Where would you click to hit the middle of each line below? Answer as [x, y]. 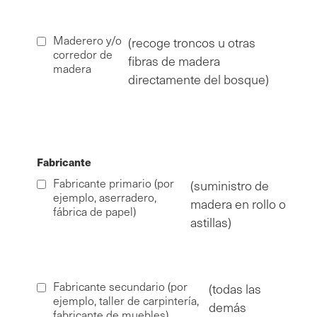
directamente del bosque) [198, 80]
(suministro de [230, 186]
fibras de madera [174, 61]
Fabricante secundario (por [120, 287]
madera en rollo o [238, 204]
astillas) [211, 223]
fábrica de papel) [94, 212]
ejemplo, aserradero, [105, 197]
